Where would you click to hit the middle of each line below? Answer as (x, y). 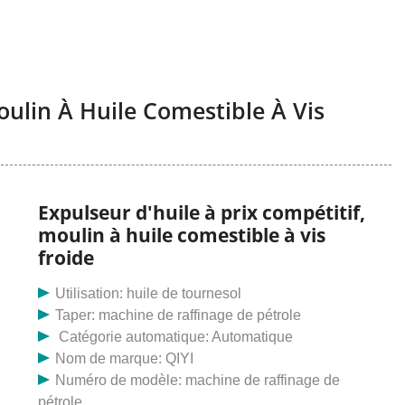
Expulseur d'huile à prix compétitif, (202, 213)
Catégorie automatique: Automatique (174, 337)
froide (66, 258)
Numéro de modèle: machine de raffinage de (198, 381)
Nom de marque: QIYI (125, 359)
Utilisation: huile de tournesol (149, 294)
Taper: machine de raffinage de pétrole (179, 316)
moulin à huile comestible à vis (182, 235)
